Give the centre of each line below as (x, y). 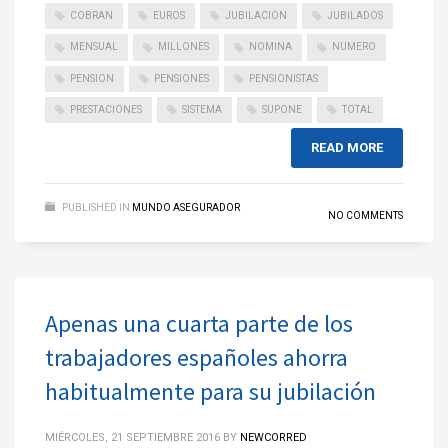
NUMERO (354, 47)
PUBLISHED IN (96, 208)
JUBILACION (256, 15)
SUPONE (282, 110)
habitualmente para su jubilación (210, 392)
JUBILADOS (355, 15)
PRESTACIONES (106, 110)
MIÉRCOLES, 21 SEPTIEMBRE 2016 (132, 438)
